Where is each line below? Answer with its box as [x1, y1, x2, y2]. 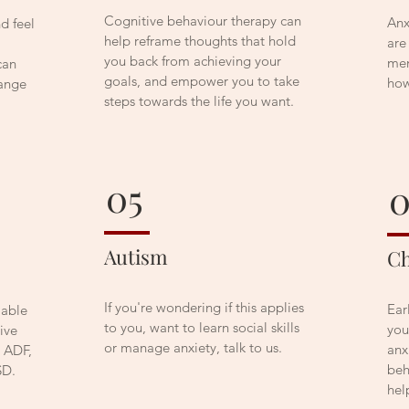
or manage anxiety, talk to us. [104, 339, 286, 356]
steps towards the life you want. [104, 92, 294, 110]
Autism [104, 243, 168, 270]
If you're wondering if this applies [104, 299, 304, 316]
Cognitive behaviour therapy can [104, 12, 301, 29]
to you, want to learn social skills [104, 319, 299, 336]
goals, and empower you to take [104, 72, 299, 89]
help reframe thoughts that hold [104, 32, 296, 49]
